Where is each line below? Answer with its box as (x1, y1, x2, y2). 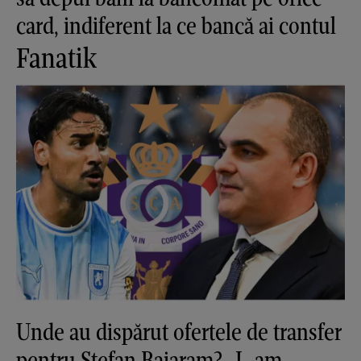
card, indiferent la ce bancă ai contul (16, 10, 336, 41)
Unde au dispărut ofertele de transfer (16, 316, 342, 346)
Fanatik (16, 40, 97, 76)
